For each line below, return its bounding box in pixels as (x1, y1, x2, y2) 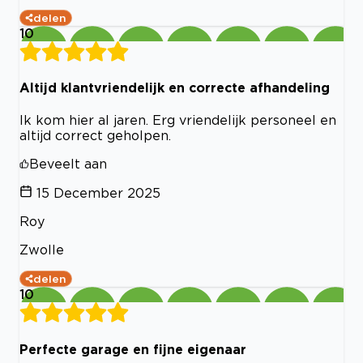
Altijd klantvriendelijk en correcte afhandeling (19, 79, 330, 95)
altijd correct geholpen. (19, 128, 171, 143)
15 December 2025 (36, 186, 160, 201)
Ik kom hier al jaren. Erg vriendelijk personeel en (19, 113, 336, 128)
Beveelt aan (29, 156, 107, 172)
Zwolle (19, 242, 64, 258)
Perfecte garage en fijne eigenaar (19, 341, 246, 357)
